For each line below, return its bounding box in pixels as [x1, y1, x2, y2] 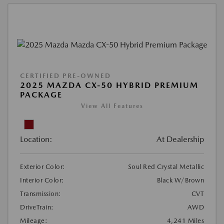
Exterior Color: [20, 163, 65, 171]
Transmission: [20, 190, 61, 198]
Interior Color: [20, 176, 64, 184]
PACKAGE [20, 90, 62, 100]
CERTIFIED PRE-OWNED [20, 72, 111, 80]
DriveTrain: [20, 203, 54, 211]
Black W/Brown [156, 176, 204, 184]
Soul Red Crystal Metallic [127, 163, 204, 171]
